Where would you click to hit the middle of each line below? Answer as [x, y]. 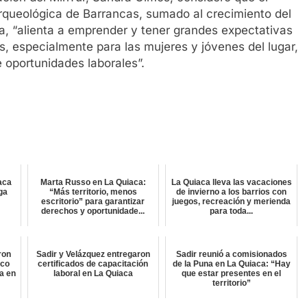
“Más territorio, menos [93, 192]
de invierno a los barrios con [232, 192]
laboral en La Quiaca [93, 274]
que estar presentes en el [232, 274]
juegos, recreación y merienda [232, 202]
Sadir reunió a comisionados [231, 255]
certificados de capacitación [93, 264]
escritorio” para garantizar [93, 202]
